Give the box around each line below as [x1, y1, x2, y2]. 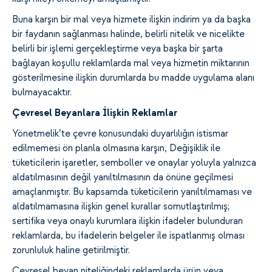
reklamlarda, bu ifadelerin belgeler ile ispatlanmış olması [12, 230, 245, 242]
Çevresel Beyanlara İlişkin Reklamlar [12, 107, 177, 119]
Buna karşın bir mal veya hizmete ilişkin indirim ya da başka [12, 14, 251, 25]
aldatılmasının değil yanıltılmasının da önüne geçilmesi [12, 172, 233, 183]
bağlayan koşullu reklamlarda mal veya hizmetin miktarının [12, 58, 250, 69]
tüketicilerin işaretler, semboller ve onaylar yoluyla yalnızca [12, 157, 256, 169]
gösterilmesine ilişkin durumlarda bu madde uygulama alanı [12, 72, 254, 84]
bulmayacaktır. [12, 87, 72, 98]
